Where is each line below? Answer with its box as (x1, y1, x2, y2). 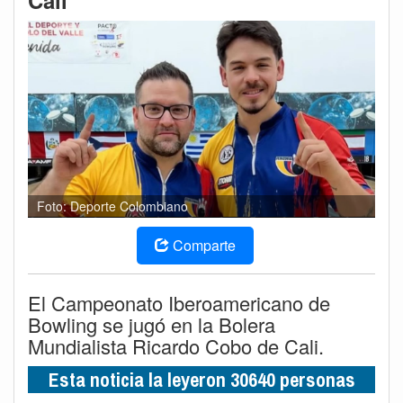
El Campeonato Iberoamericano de (28, 288, 330, 317)
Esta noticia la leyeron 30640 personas (48, 365, 355, 393)
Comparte (173, 234, 236, 255)
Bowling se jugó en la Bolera (28, 309, 275, 338)
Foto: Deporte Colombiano (37, 196, 188, 215)
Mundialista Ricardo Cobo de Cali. (28, 331, 324, 360)
